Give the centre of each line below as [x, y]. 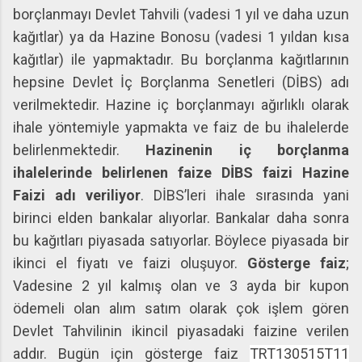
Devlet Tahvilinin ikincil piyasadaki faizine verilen [181, 331]
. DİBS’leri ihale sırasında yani [245, 195]
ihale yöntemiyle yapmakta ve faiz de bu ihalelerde [181, 127]
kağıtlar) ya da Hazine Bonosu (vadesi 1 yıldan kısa [181, 37]
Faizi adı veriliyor [77, 195]
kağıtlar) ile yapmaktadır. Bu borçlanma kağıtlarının [181, 59]
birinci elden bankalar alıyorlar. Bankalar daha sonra [181, 218]
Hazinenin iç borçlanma [248, 150]
